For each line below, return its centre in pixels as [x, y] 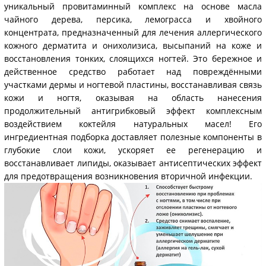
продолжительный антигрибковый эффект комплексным [133, 111]
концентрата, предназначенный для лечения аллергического [133, 33]
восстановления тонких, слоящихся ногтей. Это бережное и [133, 59]
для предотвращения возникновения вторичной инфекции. [128, 176]
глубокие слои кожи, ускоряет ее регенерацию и [133, 150]
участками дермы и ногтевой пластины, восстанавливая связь [133, 85]
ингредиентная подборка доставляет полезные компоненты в [133, 137]
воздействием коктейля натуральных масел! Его [133, 124]
